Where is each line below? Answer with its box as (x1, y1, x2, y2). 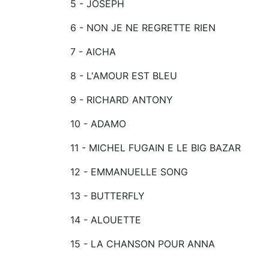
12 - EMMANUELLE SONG (70, 165, 188, 178)
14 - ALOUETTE (70, 213, 141, 226)
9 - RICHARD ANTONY (70, 93, 173, 106)
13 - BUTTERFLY (70, 189, 145, 202)
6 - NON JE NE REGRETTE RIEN (70, 21, 216, 34)
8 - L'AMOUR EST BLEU (70, 69, 177, 82)
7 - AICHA (70, 45, 116, 58)
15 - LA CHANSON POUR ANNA (70, 237, 215, 250)
